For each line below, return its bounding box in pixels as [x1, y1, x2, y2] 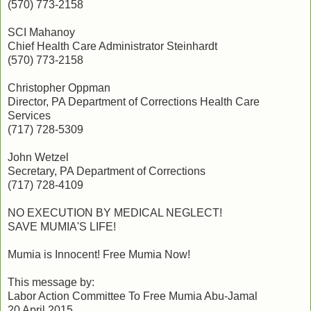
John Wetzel [8, 151, 69, 163]
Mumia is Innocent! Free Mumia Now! [8, 248, 190, 260]
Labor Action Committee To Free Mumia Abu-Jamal [8, 289, 258, 302]
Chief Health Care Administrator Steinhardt [8, 40, 217, 52]
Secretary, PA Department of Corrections [8, 165, 205, 177]
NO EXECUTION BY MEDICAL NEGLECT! [8, 206, 222, 219]
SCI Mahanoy [8, 26, 75, 38]
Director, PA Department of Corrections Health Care [8, 95, 260, 108]
